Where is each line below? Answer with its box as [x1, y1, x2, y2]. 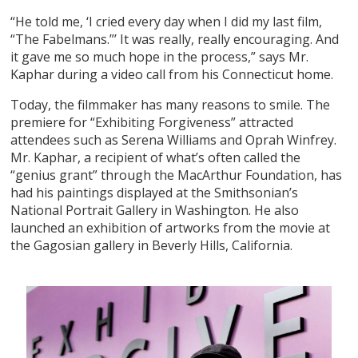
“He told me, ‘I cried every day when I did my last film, [10, 12, 323, 30]
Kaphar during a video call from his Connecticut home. [10, 65, 334, 83]
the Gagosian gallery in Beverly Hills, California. [10, 236, 293, 254]
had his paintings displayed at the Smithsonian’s [10, 183, 299, 201]
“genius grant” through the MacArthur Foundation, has [10, 165, 343, 184]
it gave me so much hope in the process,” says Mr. [10, 47, 309, 66]
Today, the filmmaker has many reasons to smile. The [10, 95, 331, 113]
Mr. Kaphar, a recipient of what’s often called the [10, 148, 301, 166]
